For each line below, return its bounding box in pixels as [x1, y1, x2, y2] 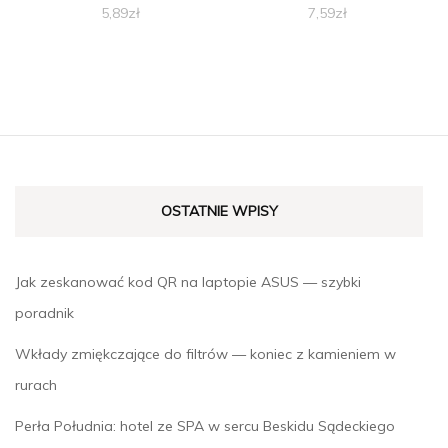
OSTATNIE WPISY [160, 202, 278, 221]
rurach [15, 376, 57, 395]
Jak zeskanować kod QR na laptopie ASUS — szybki [15, 273, 361, 292]
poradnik [15, 304, 74, 323]
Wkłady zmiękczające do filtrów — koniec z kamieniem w [15, 345, 396, 364]
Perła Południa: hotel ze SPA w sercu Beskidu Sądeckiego [15, 417, 395, 436]
